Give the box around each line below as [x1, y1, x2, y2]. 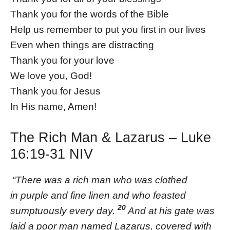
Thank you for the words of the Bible [10, 8, 169, 20]
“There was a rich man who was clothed [12, 174, 187, 185]
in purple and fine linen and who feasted [10, 189, 186, 201]
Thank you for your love [10, 54, 114, 66]
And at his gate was [128, 205, 215, 216]
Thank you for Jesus [10, 85, 101, 97]
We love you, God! [10, 70, 92, 81]
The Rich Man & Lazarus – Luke [10, 129, 211, 145]
